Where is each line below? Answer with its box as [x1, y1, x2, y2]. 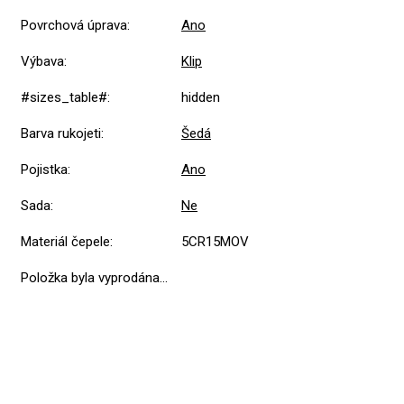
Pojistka [21, 161, 68, 179]
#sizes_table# [21, 89, 107, 106]
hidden [181, 89, 224, 106]
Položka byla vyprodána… [21, 270, 168, 287]
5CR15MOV [181, 234, 249, 251]
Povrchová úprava [21, 17, 127, 34]
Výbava [21, 53, 64, 70]
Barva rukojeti [21, 125, 101, 142]
